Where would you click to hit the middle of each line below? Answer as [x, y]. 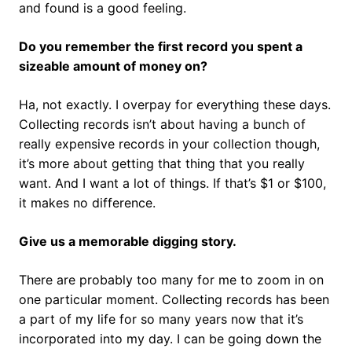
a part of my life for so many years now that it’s [161, 319]
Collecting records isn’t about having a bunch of [162, 124]
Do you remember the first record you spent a [161, 46]
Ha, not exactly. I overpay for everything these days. [175, 104]
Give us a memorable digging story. [129, 241]
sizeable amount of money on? [113, 66]
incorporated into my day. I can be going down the [170, 338]
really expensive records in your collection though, [169, 143]
